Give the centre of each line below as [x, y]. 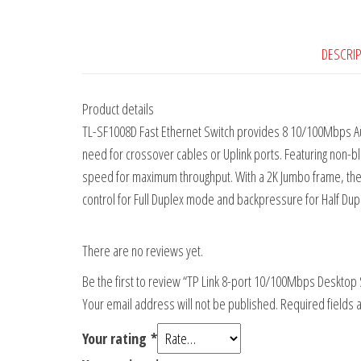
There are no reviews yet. [143, 251]
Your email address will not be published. [180, 304]
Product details [118, 109]
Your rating [116, 339]
